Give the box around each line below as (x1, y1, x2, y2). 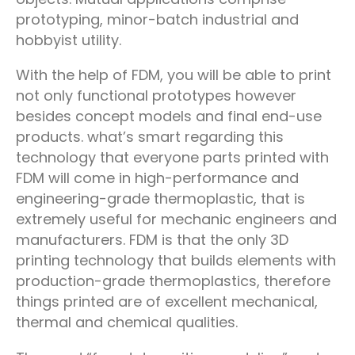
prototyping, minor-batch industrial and (16, 9, 299, 29)
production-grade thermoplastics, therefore (16, 271, 330, 292)
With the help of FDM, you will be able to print (16, 65, 331, 86)
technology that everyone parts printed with (16, 147, 329, 168)
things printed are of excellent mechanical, (16, 292, 318, 312)
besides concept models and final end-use (16, 106, 322, 127)
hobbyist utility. (16, 29, 121, 50)
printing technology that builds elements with (16, 250, 336, 271)
